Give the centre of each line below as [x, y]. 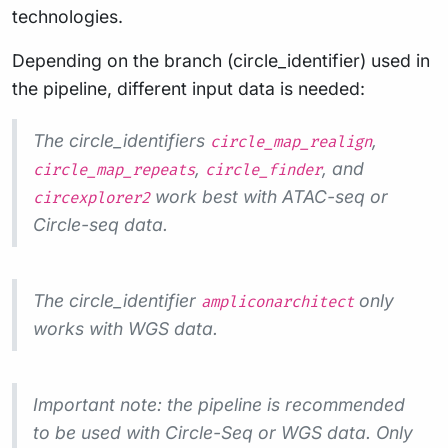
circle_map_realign [291, 142]
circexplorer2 [91, 198]
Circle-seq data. [100, 224]
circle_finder [263, 170]
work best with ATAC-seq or [269, 196]
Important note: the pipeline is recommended [219, 404]
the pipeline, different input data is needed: [188, 88]
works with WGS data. [125, 328]
